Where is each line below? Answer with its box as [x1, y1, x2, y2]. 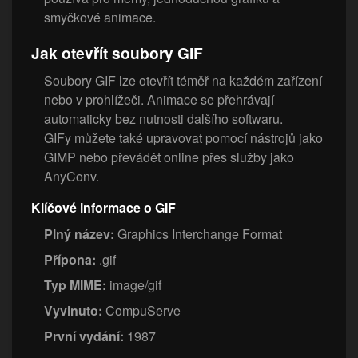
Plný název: [44, 225, 114, 244]
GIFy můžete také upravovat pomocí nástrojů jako [44, 129, 323, 148]
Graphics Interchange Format [114, 225, 282, 244]
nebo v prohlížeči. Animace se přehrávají [44, 90, 274, 109]
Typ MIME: [44, 276, 106, 295]
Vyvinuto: [44, 301, 102, 320]
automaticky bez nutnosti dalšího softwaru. [44, 109, 283, 129]
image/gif [106, 276, 161, 295]
